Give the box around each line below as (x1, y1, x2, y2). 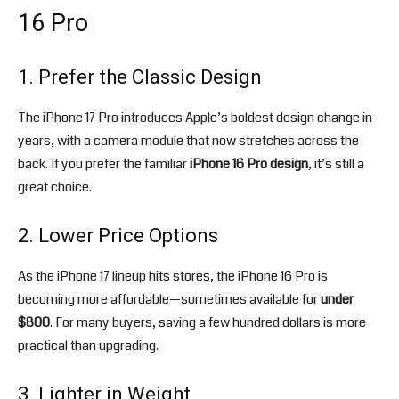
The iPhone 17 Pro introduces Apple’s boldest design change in (18, 108, 372, 128)
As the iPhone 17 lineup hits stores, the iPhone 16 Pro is (18, 266, 328, 287)
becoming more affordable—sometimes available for (18, 289, 321, 310)
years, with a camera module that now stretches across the (18, 131, 359, 151)
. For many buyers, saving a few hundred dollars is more (50, 313, 366, 333)
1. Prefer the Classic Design (18, 66, 262, 89)
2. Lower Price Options (18, 224, 218, 248)
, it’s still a (308, 154, 364, 175)
